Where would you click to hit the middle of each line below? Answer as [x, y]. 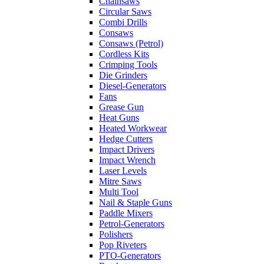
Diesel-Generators [133, 86]
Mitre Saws [120, 181]
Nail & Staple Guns [136, 203]
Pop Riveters [123, 245]
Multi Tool [119, 192]
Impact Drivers [127, 150]
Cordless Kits [124, 54]
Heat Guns [119, 118]
